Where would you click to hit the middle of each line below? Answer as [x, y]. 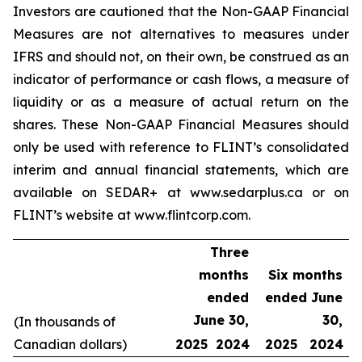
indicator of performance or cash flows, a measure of [181, 79]
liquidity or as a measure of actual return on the [181, 102]
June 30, [221, 320]
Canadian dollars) [70, 344]
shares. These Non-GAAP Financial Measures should [181, 124]
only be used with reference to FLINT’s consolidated [181, 147]
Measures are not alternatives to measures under [181, 34]
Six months [305, 275]
